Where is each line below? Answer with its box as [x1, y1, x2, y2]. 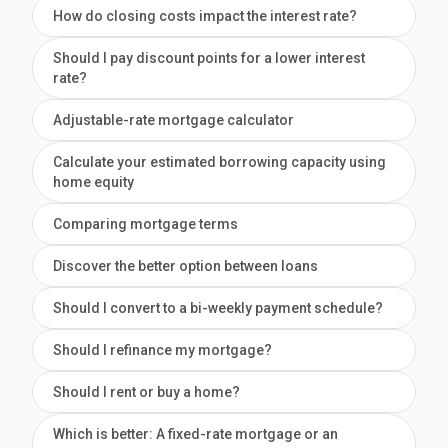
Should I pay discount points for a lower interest [53, 50, 365, 67]
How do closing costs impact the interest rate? [53, 8, 357, 25]
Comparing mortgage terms [53, 216, 238, 233]
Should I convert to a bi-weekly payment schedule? [53, 300, 383, 317]
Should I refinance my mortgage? [53, 342, 272, 359]
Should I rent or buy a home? [53, 384, 240, 401]
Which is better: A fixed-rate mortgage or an [53, 426, 338, 443]
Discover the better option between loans [53, 258, 318, 275]
